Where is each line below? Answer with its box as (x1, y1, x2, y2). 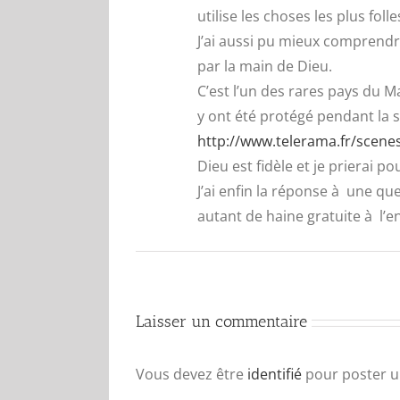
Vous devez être (136, 364, 247, 384)
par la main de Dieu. (197, 56, 332, 76)
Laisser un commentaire (136, 312, 307, 331)
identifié (247, 364, 302, 384)
